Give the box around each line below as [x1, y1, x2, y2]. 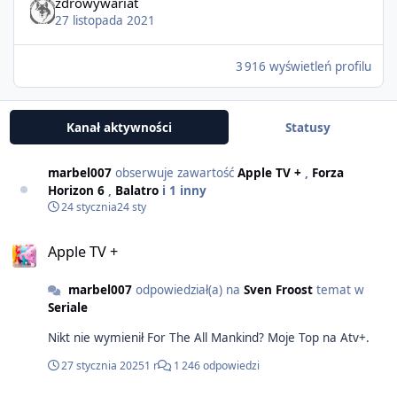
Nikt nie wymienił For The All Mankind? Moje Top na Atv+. [48, 329, 370, 346]
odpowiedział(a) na [131, 282, 244, 299]
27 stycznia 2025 [61, 358, 144, 374]
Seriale [48, 300, 88, 316]
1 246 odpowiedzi [171, 358, 260, 374]
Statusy [285, 119, 331, 136]
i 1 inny [162, 182, 206, 198]
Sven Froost [243, 282, 313, 299]
